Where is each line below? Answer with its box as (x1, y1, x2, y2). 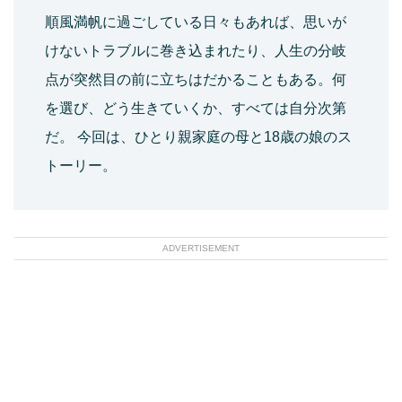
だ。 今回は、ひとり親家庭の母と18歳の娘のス (45, 129, 352, 145)
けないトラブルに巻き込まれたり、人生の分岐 (45, 43, 346, 59)
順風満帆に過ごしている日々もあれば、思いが (45, 14, 346, 31)
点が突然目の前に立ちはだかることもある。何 (45, 72, 346, 88)
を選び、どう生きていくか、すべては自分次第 (45, 100, 346, 117)
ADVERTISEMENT (162, 243, 240, 254)
